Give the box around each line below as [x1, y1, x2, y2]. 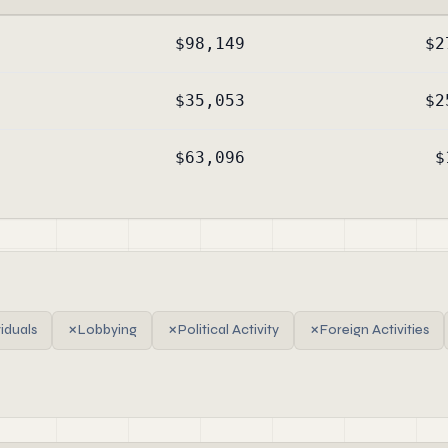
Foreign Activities [320, 322, 429, 338]
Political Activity [178, 322, 279, 338]
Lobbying [78, 322, 137, 338]
